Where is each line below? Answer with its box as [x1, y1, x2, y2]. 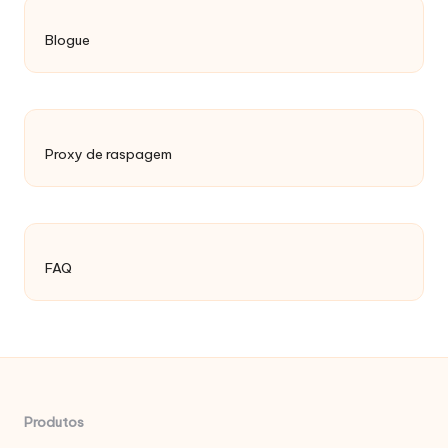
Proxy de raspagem [45, 145, 172, 164]
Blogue [45, 31, 90, 50]
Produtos [24, 412, 84, 431]
